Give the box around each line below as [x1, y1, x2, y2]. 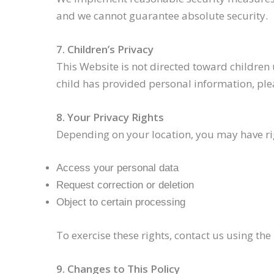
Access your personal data [56, 162, 179, 174]
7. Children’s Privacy [56, 42, 154, 56]
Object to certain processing [56, 196, 185, 209]
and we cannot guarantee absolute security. [56, 8, 268, 23]
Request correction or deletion [56, 179, 194, 191]
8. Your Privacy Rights [56, 109, 164, 124]
